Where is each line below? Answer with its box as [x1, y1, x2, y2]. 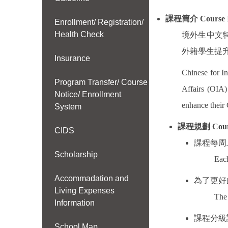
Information [54, 198, 95, 208]
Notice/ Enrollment [54, 90, 122, 99]
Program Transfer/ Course [54, 78, 148, 87]
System [54, 102, 82, 111]
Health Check [54, 30, 104, 39]
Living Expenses [54, 186, 115, 195]
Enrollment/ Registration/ [54, 18, 144, 27]
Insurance [54, 54, 91, 63]
